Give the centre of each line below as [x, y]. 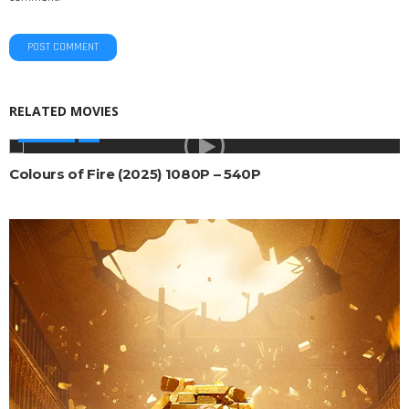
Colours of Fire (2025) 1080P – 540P [135, 174]
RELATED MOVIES [64, 111]
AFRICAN [47, 135]
